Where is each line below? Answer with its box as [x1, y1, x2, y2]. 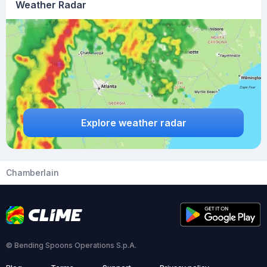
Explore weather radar [80, 116, 187, 129]
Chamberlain [6, 167, 59, 178]
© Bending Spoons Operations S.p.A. [6, 241, 136, 250]
